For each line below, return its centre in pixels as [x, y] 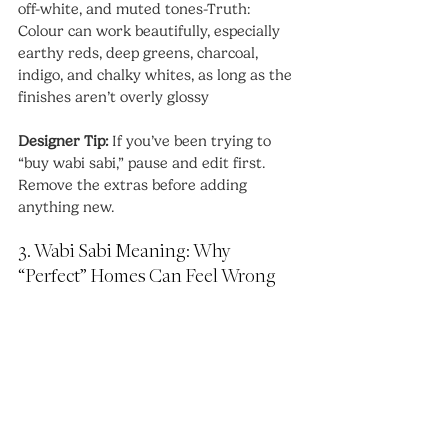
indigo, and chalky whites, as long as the [157, 75]
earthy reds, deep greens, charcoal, [140, 53]
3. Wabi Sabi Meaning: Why [126, 252]
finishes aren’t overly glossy [113, 97]
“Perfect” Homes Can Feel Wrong [147, 277]
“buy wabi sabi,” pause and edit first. [143, 163]
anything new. [66, 207]
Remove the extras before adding [134, 185]
